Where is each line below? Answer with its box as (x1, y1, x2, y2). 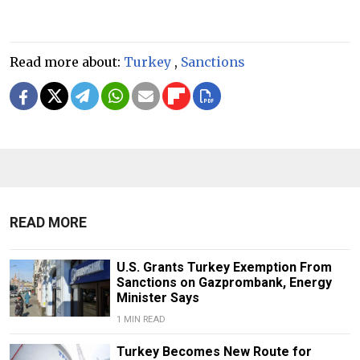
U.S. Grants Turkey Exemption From (116, 260, 332, 276)
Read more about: (10, 54, 124, 71)
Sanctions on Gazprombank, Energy (116, 275, 332, 291)
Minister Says (116, 290, 199, 306)
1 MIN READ (116, 314, 166, 325)
